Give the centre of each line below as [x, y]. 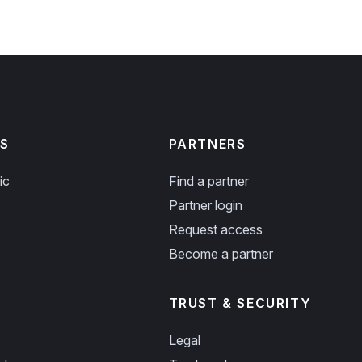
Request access [215, 229]
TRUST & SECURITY [240, 303]
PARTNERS [207, 144]
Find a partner [208, 181]
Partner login [205, 205]
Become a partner [221, 254]
